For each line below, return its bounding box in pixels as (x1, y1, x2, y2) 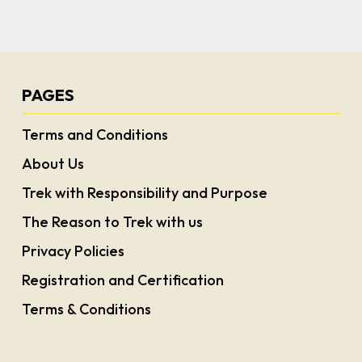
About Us (21, 154, 84, 174)
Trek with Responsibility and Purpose (21, 183, 267, 203)
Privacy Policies (21, 242, 124, 261)
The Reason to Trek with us (21, 213, 203, 232)
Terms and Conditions (21, 125, 168, 145)
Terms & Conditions (21, 300, 151, 319)
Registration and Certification (21, 271, 224, 290)
